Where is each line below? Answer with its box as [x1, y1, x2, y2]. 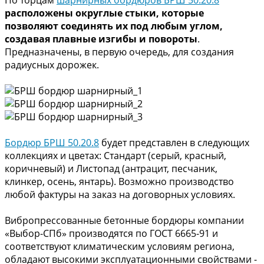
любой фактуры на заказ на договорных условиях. [5, 187, 235, 201]
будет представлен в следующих [99, 136, 249, 149]
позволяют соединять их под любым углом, [5, 19, 223, 32]
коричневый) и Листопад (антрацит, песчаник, [5, 161, 217, 175]
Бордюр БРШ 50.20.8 [5, 136, 99, 149]
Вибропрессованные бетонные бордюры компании [5, 213, 244, 227]
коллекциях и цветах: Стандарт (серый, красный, [5, 148, 226, 162]
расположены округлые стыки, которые [5, 6, 204, 19]
